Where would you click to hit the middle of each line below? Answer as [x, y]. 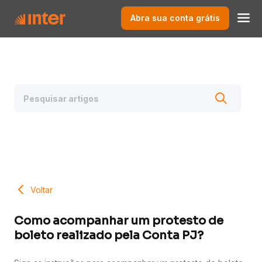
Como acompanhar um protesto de [119, 221]
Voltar [42, 189]
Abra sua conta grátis [175, 18]
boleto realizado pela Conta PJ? [109, 236]
